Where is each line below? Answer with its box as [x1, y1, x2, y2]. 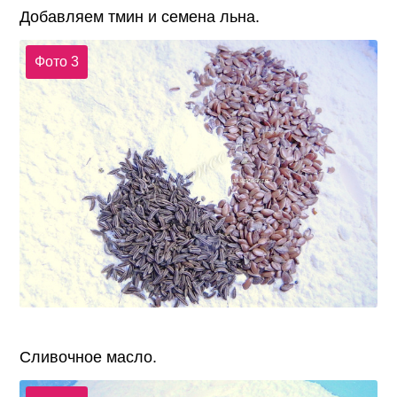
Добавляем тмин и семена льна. [19, 7, 261, 26]
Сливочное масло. [19, 348, 158, 367]
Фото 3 [34, 54, 79, 70]
